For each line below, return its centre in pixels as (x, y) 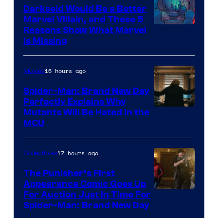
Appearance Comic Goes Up (85, 184)
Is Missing (45, 41)
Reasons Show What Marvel (85, 30)
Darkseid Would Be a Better (85, 9)
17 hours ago (78, 153)
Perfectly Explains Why (75, 101)
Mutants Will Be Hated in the (86, 112)
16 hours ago (65, 71)
